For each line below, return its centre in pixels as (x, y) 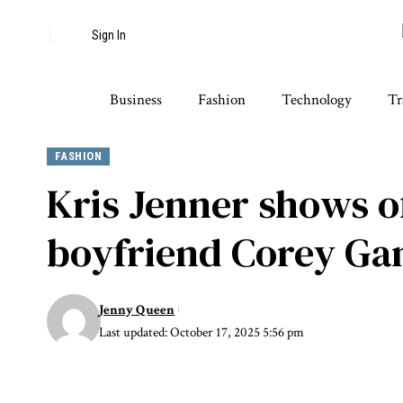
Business (136, 100)
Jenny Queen (137, 309)
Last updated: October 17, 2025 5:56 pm (202, 332)
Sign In (109, 35)
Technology (317, 100)
